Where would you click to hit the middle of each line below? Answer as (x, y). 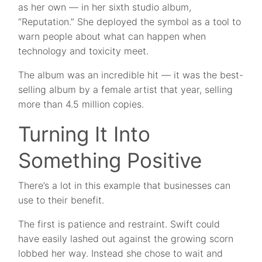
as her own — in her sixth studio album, (105, 7)
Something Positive (110, 161)
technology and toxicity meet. (84, 51)
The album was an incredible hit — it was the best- (131, 75)
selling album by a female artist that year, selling (126, 90)
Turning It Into (85, 134)
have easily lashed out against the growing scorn (126, 239)
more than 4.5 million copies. (81, 104)
